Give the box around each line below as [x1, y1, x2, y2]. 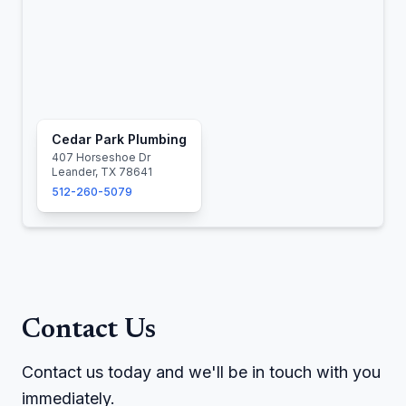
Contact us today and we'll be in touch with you [22, 362, 381, 382]
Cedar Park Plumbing [52, 131, 187, 147]
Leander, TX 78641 [52, 165, 152, 179]
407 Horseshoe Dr [52, 150, 150, 164]
